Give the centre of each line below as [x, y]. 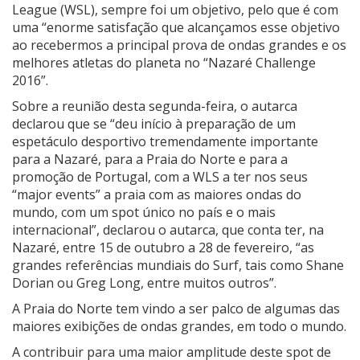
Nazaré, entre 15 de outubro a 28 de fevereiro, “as [163, 248]
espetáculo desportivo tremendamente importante [165, 142]
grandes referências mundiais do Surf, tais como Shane [178, 266]
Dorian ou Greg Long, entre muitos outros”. [144, 283]
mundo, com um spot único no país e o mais [144, 213]
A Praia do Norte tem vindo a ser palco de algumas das [176, 309]
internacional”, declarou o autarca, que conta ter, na [168, 230]
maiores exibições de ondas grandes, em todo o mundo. [179, 327]
